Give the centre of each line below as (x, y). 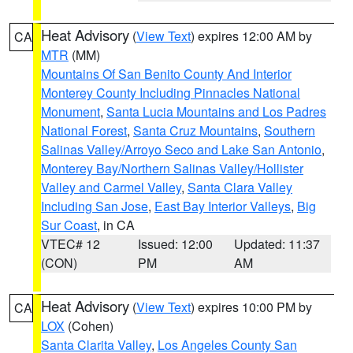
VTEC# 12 (71, 244)
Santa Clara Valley (240, 187)
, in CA (116, 225)
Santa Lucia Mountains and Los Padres (216, 111)
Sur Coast (69, 225)
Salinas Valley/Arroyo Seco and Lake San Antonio (181, 149)
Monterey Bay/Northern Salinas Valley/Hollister (172, 168)
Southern (290, 130)
